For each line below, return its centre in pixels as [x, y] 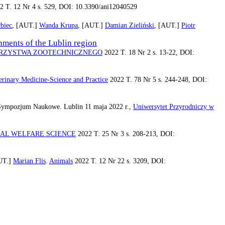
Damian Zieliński [130, 25]
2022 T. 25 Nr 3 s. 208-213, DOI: [125, 134]
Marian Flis [29, 161]
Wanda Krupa [59, 25]
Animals [61, 161]
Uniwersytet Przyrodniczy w [174, 107]
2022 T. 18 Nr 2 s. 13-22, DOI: [148, 52]
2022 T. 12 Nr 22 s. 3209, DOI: [119, 161]
